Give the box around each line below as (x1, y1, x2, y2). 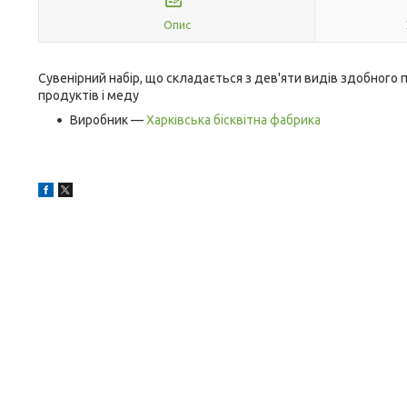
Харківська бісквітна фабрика (146, 113, 321, 127)
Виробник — (70, 113, 146, 127)
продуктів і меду (38, 88, 139, 103)
